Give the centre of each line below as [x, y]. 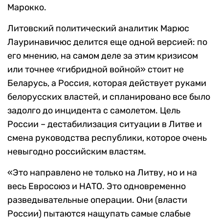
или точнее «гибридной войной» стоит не [96, 70]
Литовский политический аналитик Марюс [98, 29]
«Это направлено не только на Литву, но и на [102, 173]
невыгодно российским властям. [77, 152]
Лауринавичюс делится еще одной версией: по [107, 42]
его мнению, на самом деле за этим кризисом [103, 56]
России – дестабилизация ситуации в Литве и [105, 124]
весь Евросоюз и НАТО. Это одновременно [97, 186]
